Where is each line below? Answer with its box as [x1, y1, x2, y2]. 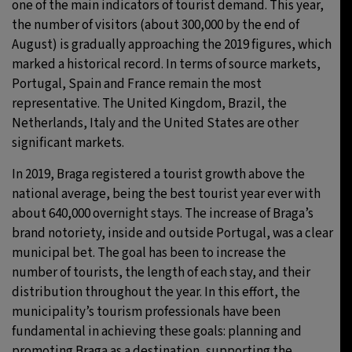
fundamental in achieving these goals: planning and [12, 322, 302, 341]
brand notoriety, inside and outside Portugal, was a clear [12, 224, 333, 243]
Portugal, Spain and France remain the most [12, 75, 262, 93]
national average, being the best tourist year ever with [12, 185, 321, 203]
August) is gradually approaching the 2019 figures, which [12, 35, 332, 54]
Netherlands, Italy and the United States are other [12, 114, 299, 133]
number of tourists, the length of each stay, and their [12, 263, 310, 282]
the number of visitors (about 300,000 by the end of [12, 16, 299, 35]
